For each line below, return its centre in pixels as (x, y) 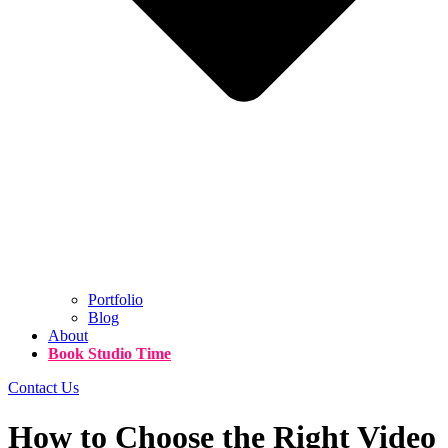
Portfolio (115, 300)
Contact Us (43, 388)
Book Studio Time (109, 354)
